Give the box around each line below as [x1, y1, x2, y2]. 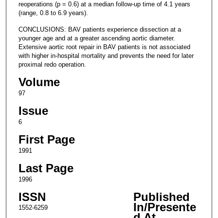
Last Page [18, 162, 73, 175]
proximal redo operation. [18, 60, 86, 68]
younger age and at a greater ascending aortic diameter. [18, 34, 175, 42]
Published [133, 190, 190, 204]
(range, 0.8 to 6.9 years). [18, 9, 88, 17]
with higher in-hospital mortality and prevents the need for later [18, 52, 194, 59]
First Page [18, 132, 75, 146]
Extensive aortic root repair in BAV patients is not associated [18, 43, 190, 51]
